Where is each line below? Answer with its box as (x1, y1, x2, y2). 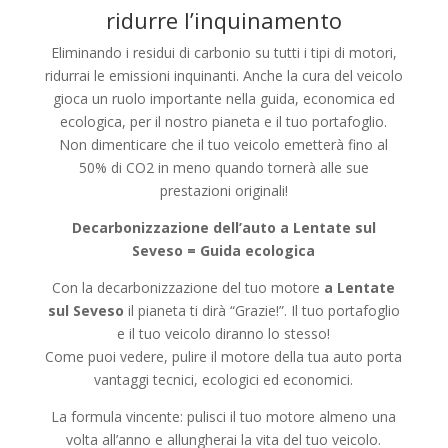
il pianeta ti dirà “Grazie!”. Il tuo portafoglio (123, 300, 400, 320)
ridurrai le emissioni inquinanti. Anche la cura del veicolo (44, 65, 403, 85)
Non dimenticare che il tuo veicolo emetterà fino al (59, 134, 389, 154)
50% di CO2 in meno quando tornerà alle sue (78, 157, 369, 177)
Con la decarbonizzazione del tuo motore (52, 277, 325, 297)
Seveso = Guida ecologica (132, 240, 316, 260)
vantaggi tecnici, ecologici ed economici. (94, 369, 354, 389)
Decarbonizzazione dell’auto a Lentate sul (71, 217, 376, 237)
